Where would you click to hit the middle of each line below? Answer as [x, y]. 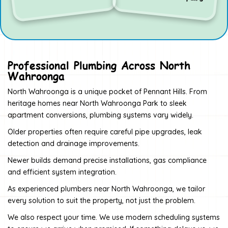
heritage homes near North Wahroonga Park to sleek [97, 103]
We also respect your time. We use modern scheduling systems [114, 217]
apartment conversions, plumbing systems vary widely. [101, 115]
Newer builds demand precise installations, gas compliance [107, 160]
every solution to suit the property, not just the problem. [102, 200]
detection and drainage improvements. [74, 143]
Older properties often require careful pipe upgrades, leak [105, 132]
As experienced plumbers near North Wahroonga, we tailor [106, 189]
